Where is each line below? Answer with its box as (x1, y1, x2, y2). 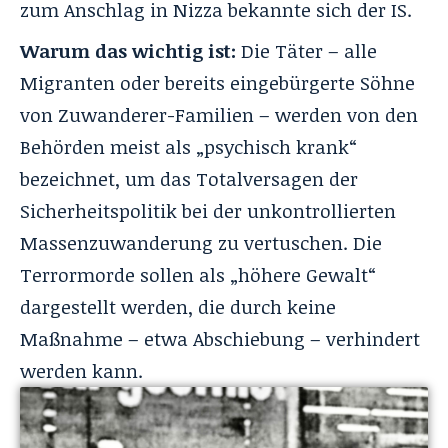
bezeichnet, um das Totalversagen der (20, 165, 358, 192)
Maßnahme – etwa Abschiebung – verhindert (20, 325, 420, 352)
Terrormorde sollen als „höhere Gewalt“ (20, 261, 376, 288)
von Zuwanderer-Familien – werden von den (20, 101, 418, 128)
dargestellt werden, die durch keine (20, 293, 336, 320)
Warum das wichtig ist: (20, 37, 236, 64)
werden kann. (20, 357, 143, 384)
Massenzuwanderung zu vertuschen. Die (20, 229, 382, 256)
